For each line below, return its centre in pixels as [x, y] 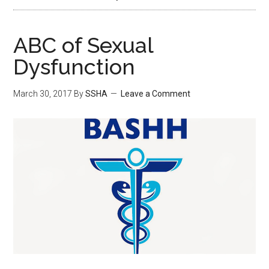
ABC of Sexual [83, 45]
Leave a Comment [156, 94]
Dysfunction [74, 67]
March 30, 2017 [43, 94]
